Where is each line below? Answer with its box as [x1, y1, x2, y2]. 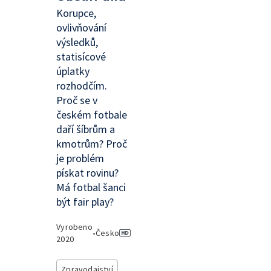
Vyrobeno [56, 221, 93, 232]
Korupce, [56, 6, 97, 20]
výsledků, [56, 35, 99, 49]
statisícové [56, 50, 106, 64]
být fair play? [56, 195, 114, 209]
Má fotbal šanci [56, 180, 126, 194]
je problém [56, 151, 105, 165]
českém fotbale [56, 108, 128, 122]
